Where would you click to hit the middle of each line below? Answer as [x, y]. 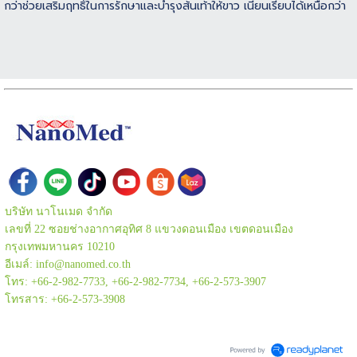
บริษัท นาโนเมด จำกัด [59, 212]
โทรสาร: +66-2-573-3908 [65, 299]
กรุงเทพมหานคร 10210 [60, 247]
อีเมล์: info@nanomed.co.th [68, 264]
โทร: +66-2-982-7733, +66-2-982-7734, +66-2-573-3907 [135, 282]
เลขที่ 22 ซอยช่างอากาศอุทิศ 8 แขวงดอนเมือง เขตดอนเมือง [149, 229]
